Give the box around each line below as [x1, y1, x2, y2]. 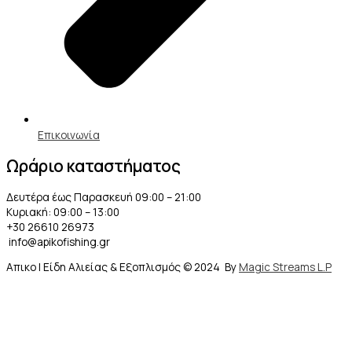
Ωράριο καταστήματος [6, 154, 181, 177]
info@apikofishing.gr [6, 233, 112, 249]
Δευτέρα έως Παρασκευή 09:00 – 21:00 [6, 189, 201, 204]
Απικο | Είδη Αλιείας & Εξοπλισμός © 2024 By [6, 259, 239, 275]
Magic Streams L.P [239, 259, 332, 275]
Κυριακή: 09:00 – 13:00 [6, 203, 119, 219]
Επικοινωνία [38, 126, 100, 142]
